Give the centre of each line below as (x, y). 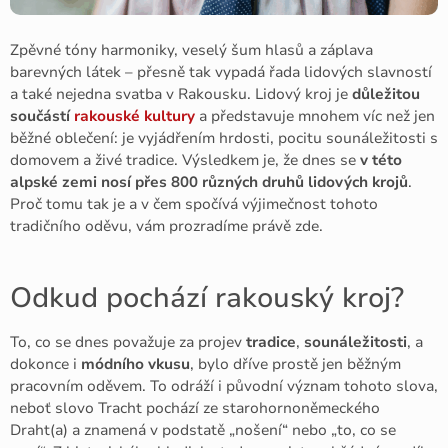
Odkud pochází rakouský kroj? (207, 298)
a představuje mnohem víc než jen (315, 116)
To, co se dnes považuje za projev (128, 342)
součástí (40, 116)
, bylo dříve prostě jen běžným (295, 364)
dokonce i (45, 364)
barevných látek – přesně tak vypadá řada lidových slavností (221, 72)
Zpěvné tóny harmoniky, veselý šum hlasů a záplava (191, 50)
